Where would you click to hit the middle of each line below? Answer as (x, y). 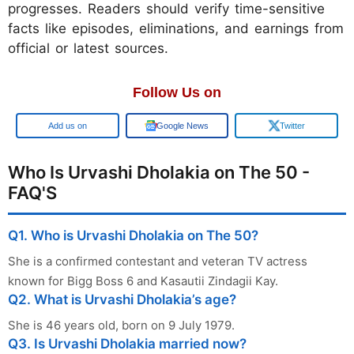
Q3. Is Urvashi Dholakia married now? (127, 344)
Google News (183, 126)
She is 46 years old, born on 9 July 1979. (121, 326)
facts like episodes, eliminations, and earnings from (176, 29)
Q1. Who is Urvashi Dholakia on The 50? (133, 236)
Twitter (292, 126)
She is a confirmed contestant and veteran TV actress (158, 262)
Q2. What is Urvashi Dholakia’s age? (122, 300)
